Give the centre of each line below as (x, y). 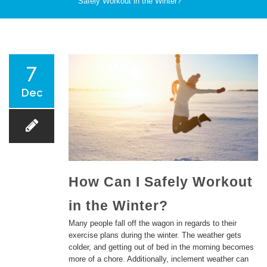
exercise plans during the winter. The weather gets (155, 235)
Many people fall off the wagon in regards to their (153, 223)
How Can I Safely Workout (161, 182)
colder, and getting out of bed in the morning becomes (161, 247)
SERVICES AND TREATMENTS (68, 137)
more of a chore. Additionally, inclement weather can (159, 259)
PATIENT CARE (38, 56)
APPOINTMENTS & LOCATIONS (69, 218)
